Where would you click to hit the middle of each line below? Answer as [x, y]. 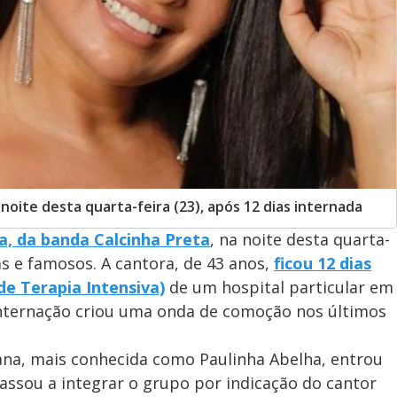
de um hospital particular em [279, 287]
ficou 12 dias [323, 263]
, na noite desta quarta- [300, 239]
